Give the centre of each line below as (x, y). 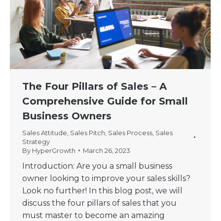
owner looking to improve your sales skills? (106, 179)
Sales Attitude (45, 133)
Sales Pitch (88, 133)
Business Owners (67, 116)
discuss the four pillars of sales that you (99, 203)
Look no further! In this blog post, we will (102, 191)
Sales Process (130, 133)
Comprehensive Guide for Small (105, 101)
